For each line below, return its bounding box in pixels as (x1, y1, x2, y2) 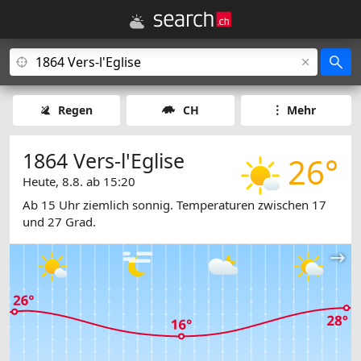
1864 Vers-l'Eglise (23, 147, 185, 174)
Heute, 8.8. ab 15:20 (23, 173, 135, 189)
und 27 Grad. (23, 214, 96, 230)
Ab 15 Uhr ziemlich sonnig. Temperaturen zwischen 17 (23, 197, 326, 214)
